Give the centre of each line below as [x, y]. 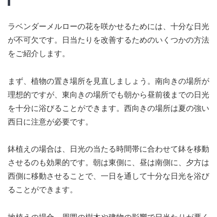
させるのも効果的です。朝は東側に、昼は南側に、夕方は [108, 163]
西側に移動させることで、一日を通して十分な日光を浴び [108, 176]
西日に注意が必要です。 [50, 122]
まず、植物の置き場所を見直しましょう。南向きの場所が [108, 81]
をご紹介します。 [39, 53]
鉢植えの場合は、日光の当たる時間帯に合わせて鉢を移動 [108, 149]
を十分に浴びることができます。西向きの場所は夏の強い [108, 108]
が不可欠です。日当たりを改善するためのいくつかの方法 [108, 40]
